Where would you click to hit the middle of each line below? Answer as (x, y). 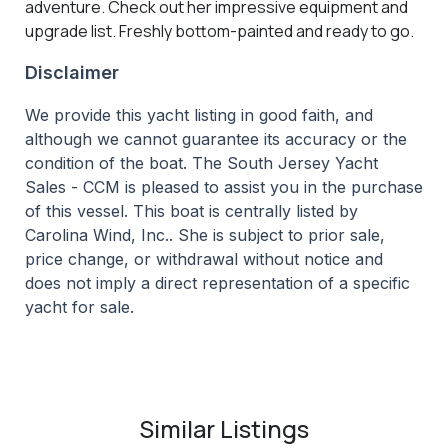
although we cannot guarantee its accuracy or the (216, 139)
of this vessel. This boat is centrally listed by (191, 211)
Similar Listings (224, 429)
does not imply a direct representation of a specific (217, 283)
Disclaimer (72, 73)
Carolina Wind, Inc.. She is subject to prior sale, (205, 235)
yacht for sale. (79, 307)
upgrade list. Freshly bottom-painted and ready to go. (219, 31)
